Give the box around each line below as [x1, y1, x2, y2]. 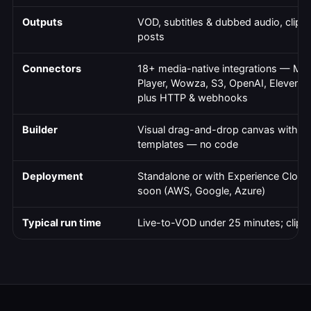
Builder [22, 124, 58, 137]
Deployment [22, 170, 83, 183]
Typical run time [22, 217, 101, 230]
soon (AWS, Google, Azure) [137, 185, 265, 198]
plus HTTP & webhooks [137, 92, 248, 105]
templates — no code [137, 138, 238, 151]
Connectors [22, 62, 81, 76]
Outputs [22, 16, 62, 29]
